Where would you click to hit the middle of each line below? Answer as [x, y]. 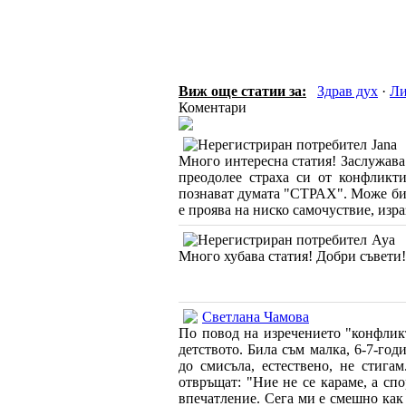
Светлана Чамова [256, 317]
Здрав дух [348, 91]
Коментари [213, 107]
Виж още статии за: [242, 91]
